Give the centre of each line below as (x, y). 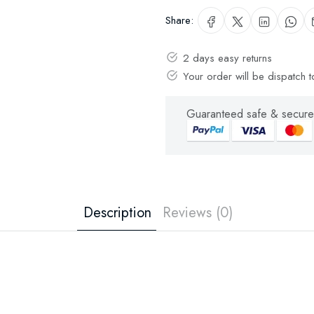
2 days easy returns (227, 58)
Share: (179, 20)
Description (117, 213)
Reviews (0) (197, 213)
